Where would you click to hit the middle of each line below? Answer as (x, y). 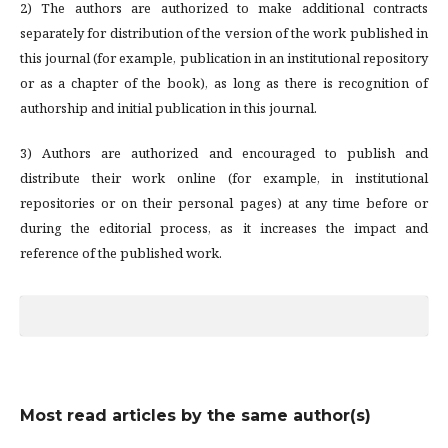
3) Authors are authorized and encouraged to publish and (224, 153)
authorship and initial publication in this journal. (168, 108)
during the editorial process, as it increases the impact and (224, 228)
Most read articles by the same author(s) (195, 416)
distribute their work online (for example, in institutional (224, 178)
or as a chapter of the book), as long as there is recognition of (224, 83)
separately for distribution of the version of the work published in (224, 33)
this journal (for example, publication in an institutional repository (224, 58)
